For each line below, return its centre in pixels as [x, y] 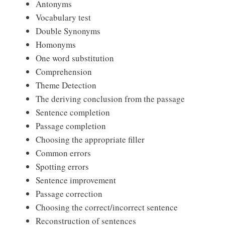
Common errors [63, 153]
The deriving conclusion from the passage [110, 98]
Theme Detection [66, 85]
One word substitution [75, 58]
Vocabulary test [63, 17]
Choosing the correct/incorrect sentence [107, 207]
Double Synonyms [68, 31]
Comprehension [64, 71]
